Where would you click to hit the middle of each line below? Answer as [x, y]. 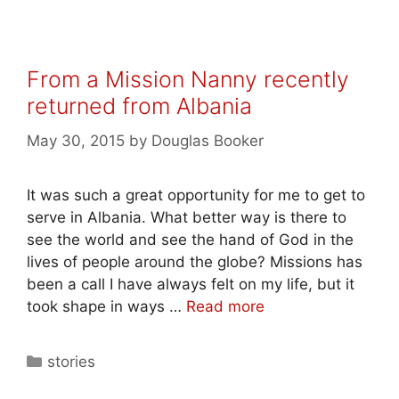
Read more [225, 306]
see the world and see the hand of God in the [190, 239]
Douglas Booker [208, 140]
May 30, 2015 [76, 140]
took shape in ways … [106, 306]
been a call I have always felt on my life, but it [191, 284]
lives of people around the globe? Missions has [195, 261]
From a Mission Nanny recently [188, 79]
